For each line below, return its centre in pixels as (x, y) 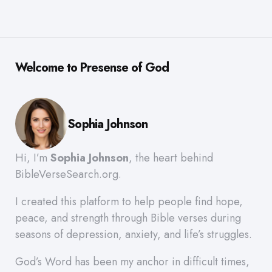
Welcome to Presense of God (92, 68)
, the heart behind (171, 158)
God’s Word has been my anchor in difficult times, (132, 262)
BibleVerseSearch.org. (68, 175)
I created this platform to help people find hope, (129, 202)
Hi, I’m (33, 158)
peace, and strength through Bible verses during (128, 218)
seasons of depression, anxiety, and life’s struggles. (134, 235)
